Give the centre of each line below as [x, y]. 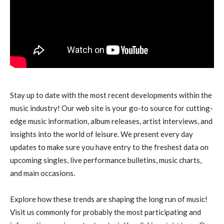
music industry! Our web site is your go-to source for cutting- [111, 108]
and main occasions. [42, 173]
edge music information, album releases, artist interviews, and [111, 121]
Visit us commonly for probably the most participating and [105, 212]
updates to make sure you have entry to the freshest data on [109, 147]
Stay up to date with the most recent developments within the [111, 95]
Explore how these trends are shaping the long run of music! [109, 199]
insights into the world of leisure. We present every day [101, 134]
